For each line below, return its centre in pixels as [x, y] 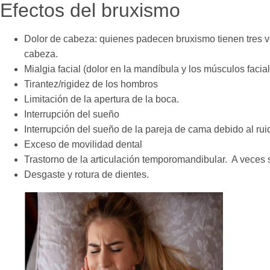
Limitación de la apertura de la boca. [102, 99]
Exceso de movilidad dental [83, 145]
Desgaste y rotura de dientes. [86, 175]
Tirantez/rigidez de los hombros [91, 84]
